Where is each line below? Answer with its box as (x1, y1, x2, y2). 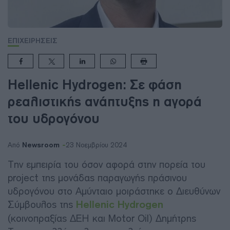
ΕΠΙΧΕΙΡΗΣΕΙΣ (8, 36, 57, 45)
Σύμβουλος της (8, 198, 76, 210)
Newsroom (22, 140, 60, 149)
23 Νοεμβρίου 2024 (66, 141, 127, 149)
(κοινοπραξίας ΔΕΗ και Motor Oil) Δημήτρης (8, 212, 196, 224)
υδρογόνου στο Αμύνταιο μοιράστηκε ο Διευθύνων (8, 185, 220, 197)
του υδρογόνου (8, 110, 100, 126)
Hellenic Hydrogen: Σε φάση (8, 76, 182, 92)
